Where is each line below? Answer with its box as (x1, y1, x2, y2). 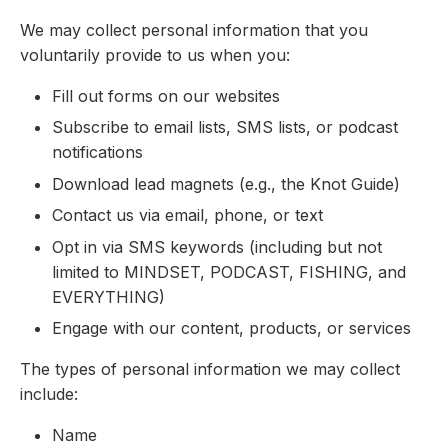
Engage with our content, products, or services (52, 317, 411, 338)
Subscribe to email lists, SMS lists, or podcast (52, 117, 398, 138)
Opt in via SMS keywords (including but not (52, 236, 382, 257)
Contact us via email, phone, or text (52, 205, 323, 226)
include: (20, 383, 78, 404)
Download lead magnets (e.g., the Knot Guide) (52, 173, 400, 194)
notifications (52, 142, 143, 163)
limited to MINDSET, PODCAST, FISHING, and (52, 261, 406, 282)
